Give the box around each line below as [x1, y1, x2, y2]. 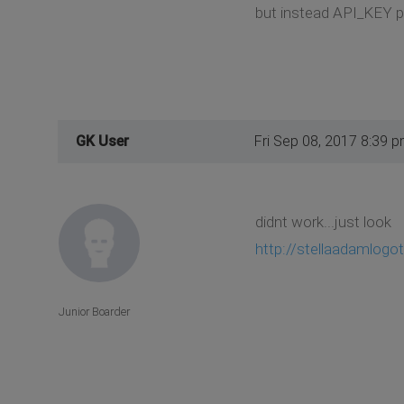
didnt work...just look [254, 213, 391, 232]
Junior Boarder [59, 304, 130, 318]
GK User [76, 133, 129, 151]
